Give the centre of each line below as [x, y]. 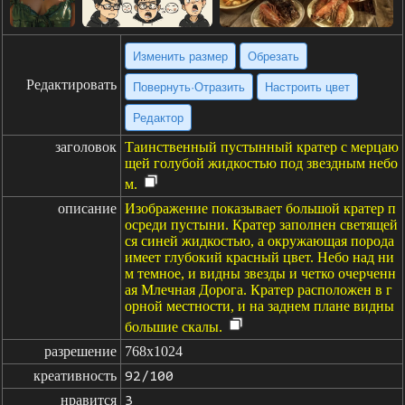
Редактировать [71, 85]
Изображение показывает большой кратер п [260, 208]
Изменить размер [180, 56]
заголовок [86, 147]
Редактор [158, 118]
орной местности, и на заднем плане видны [259, 306]
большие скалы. [174, 327]
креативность [75, 376]
